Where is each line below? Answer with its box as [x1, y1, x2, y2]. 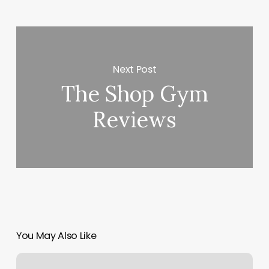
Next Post [113, 62, 157, 76]
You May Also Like [16, 229, 97, 243]
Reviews [92, 106, 177, 134]
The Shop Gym [61, 80, 208, 108]
